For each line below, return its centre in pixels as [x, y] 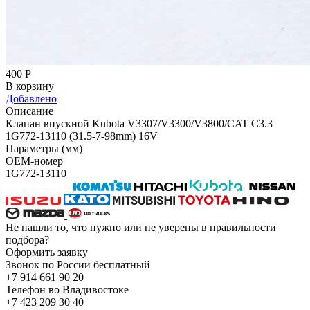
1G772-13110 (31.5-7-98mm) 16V [82, 136]
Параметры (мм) [44, 148]
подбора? [27, 239]
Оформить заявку [47, 252]
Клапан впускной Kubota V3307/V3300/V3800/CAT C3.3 [139, 123]
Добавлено [31, 98]
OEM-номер [34, 161]
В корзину [30, 86]
